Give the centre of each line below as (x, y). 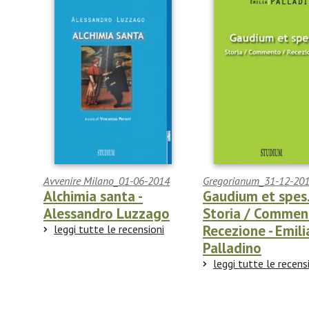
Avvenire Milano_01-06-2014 (107, 181)
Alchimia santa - (93, 197)
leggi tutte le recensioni (109, 229)
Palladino (232, 248)
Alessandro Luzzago (107, 214)
